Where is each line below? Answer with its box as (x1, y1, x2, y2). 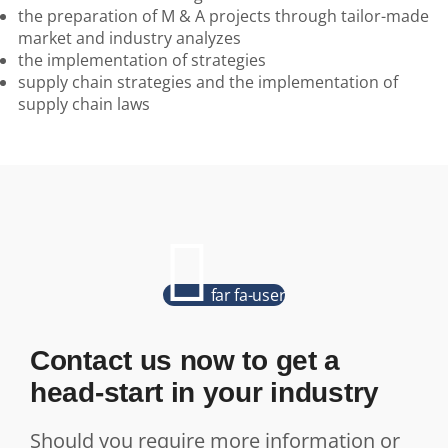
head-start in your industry (30, 377, 379, 408)
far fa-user (210, 284, 286, 306)
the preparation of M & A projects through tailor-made (18, 5, 429, 27)
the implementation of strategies (18, 49, 266, 71)
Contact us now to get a (30, 345, 341, 376)
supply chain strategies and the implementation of (18, 71, 398, 93)
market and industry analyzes (18, 27, 241, 49)
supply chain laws (18, 93, 150, 115)
